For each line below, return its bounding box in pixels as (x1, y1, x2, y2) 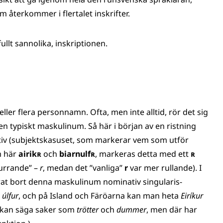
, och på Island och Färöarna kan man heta (18, 190, 181, 201)
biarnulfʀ (59, 148, 95, 159)
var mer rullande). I (130, 162, 202, 173)
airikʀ (18, 148, 41, 159)
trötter (77, 204, 101, 215)
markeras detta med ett (99, 148, 191, 159)
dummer (116, 204, 146, 215)
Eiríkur (181, 190, 203, 201)
